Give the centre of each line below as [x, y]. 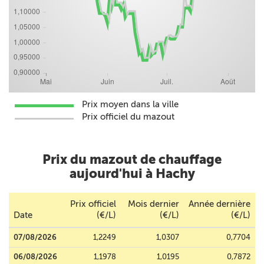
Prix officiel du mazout [128, 117]
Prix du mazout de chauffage [132, 159]
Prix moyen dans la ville [130, 104]
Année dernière [220, 204]
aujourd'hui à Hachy [132, 174]
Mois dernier [154, 204]
